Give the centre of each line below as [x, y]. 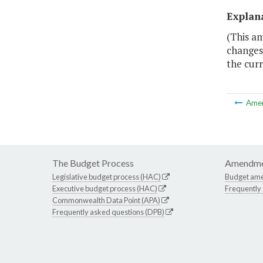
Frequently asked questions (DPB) [108, 212]
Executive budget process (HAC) [105, 189]
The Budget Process [93, 163]
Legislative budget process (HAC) [107, 177]
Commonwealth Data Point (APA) [106, 200]
